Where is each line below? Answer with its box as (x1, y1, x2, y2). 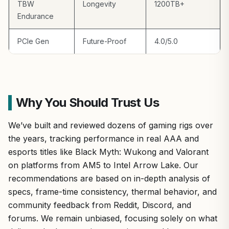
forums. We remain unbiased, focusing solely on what (8, 213, 217, 223)
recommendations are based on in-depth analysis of (8, 173, 210, 184)
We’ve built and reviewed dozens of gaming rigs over (8, 120, 213, 130)
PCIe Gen (17, 37, 49, 45)
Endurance (17, 12, 54, 20)
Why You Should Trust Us (15, 95, 159, 110)
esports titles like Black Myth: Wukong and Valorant (8, 147, 209, 157)
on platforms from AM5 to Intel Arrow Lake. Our (8, 160, 198, 170)
